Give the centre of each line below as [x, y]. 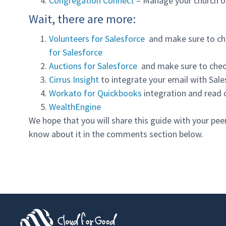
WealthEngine [75, 107]
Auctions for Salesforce [94, 66]
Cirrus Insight [74, 80]
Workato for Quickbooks [96, 93]
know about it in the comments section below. [116, 134]
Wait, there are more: [82, 19]
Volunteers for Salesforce [98, 39]
